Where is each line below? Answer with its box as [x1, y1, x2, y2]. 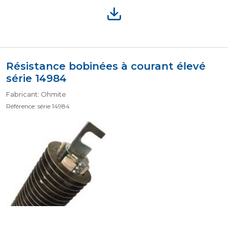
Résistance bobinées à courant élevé [6, 60, 206, 72]
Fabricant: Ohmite [6, 90, 66, 98]
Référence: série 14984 [6, 102, 70, 110]
